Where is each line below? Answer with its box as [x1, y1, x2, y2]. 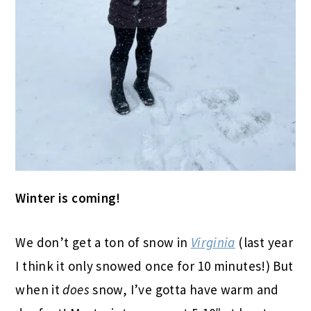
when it [15, 281, 63, 299]
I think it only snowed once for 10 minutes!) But [15, 258, 294, 275]
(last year [235, 234, 294, 251]
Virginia [190, 234, 235, 251]
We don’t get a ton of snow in [15, 234, 191, 251]
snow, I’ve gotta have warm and [89, 281, 279, 299]
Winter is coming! [15, 190, 121, 207]
